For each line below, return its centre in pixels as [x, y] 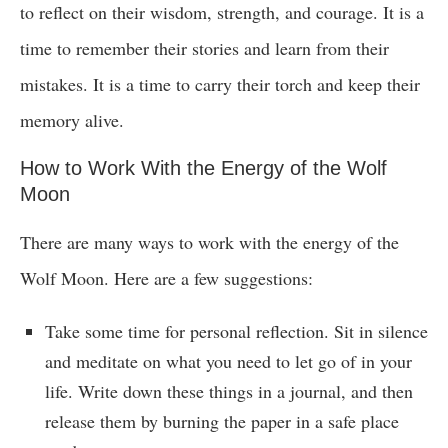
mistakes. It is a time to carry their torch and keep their [220, 84]
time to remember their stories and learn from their [204, 48]
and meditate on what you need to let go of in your [228, 361]
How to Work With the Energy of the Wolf [203, 168]
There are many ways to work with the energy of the [209, 242]
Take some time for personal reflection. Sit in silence [236, 331]
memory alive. [72, 120]
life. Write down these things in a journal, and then [229, 391]
